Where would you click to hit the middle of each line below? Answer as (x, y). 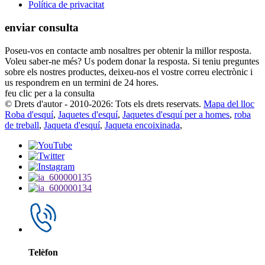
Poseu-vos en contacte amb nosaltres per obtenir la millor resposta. (128, 50)
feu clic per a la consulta (50, 93)
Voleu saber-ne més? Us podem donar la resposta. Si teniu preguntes (132, 61)
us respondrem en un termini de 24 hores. (82, 82)
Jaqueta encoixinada (142, 125)
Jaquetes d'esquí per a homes (176, 114)
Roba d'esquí (29, 114)
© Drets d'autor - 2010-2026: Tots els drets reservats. (103, 104)
